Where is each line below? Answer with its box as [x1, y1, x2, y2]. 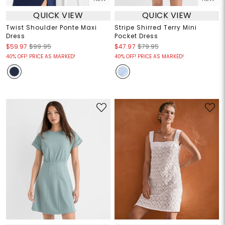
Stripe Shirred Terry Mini [115, 23, 197, 32]
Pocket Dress [115, 31, 158, 40]
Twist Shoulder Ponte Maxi [6, 23, 97, 32]
